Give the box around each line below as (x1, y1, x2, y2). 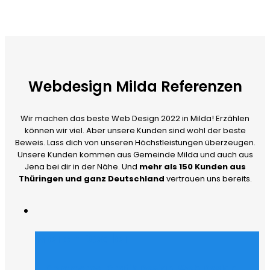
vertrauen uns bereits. (164, 173, 252, 185)
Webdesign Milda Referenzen (28, 77, 242, 97)
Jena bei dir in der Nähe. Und (24, 161, 139, 173)
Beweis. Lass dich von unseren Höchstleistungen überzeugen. (14, 137, 256, 149)
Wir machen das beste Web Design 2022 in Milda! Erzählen (20, 113, 250, 125)
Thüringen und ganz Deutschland (18, 173, 165, 185)
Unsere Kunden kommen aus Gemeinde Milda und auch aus (17, 149, 253, 161)
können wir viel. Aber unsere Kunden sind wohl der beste (24, 125, 246, 137)
